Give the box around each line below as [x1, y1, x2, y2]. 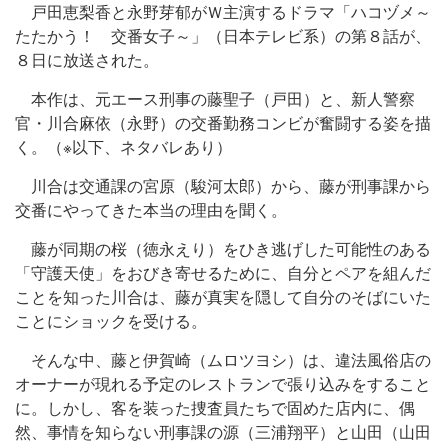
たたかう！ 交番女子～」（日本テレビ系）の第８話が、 [15, 28, 431, 45]
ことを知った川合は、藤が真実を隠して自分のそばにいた [15, 289, 431, 306]
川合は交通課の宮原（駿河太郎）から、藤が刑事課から [15, 178, 431, 195]
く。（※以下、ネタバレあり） [15, 139, 232, 156]
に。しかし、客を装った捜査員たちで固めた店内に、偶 [15, 400, 415, 417]
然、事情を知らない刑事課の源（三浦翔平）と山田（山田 [15, 424, 431, 441]
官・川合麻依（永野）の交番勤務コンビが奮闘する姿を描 [15, 115, 431, 132]
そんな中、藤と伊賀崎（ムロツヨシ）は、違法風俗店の [15, 352, 431, 369]
